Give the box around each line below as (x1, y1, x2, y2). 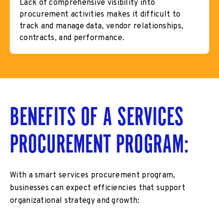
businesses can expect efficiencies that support (10, 183, 186, 193)
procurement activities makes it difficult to (20, 9, 181, 20)
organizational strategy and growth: (10, 196, 140, 206)
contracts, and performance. (20, 33, 125, 43)
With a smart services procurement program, (10, 170, 175, 180)
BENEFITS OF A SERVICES (10, 102, 184, 130)
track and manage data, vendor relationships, (20, 21, 184, 31)
